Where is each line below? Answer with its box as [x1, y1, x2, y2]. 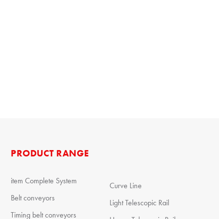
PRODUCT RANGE [11, 147, 89, 159]
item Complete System [11, 175, 77, 186]
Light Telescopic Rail [109, 197, 169, 208]
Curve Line [109, 180, 142, 191]
